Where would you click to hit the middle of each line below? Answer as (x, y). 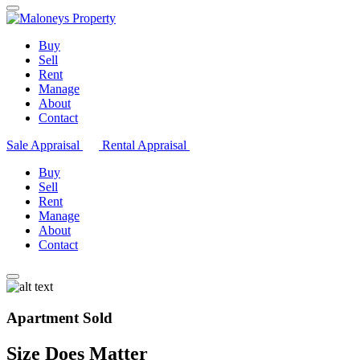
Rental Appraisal (146, 145)
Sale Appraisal (45, 145)
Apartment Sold (59, 317)
